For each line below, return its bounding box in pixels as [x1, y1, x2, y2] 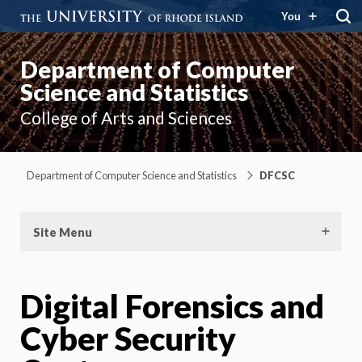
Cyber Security [20, 318, 236, 358]
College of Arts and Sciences [20, 107, 232, 128]
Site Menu [33, 225, 92, 239]
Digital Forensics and [20, 286, 324, 326]
